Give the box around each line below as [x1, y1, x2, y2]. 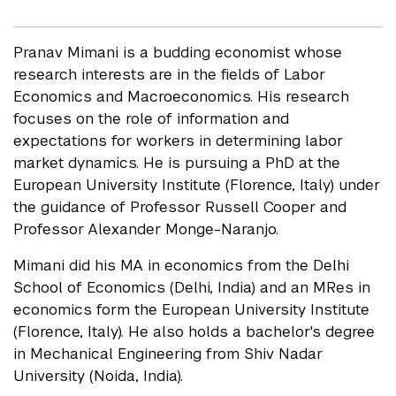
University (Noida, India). [13, 366, 183, 386]
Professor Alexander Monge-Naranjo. [13, 219, 278, 240]
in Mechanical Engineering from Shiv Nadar [13, 344, 323, 364]
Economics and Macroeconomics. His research [13, 87, 349, 107]
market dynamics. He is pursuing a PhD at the [13, 153, 340, 173]
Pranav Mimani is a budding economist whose [13, 42, 342, 63]
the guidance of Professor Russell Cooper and [13, 197, 346, 217]
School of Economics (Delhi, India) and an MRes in [13, 278, 370, 298]
